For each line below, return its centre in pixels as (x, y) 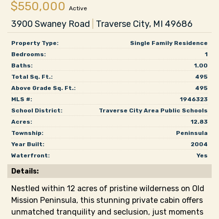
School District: (37, 110)
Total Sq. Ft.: (32, 77)
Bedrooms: (29, 54)
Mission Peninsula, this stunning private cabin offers (107, 200)
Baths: (22, 66)
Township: (27, 133)
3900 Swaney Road (52, 24)
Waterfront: (31, 155)
